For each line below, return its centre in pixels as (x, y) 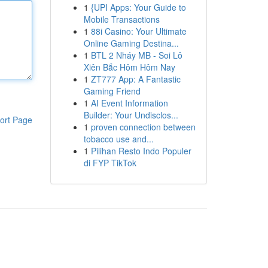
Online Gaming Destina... (131, 43)
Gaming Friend (112, 91)
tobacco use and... (118, 139)
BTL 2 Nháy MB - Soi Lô (136, 55)
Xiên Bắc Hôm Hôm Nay (129, 67)
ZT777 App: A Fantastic (135, 79)
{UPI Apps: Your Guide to (138, 7)
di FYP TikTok (110, 163)
